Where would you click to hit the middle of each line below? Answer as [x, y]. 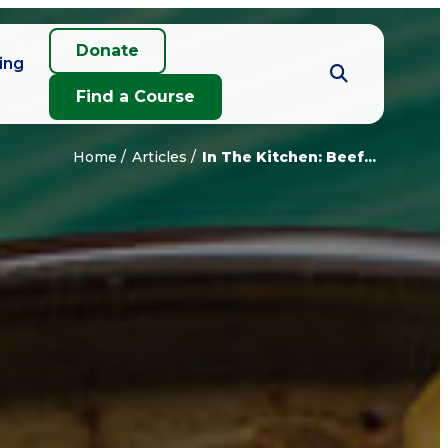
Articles [159, 157]
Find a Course [136, 96]
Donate [108, 50]
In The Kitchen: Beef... [289, 157]
